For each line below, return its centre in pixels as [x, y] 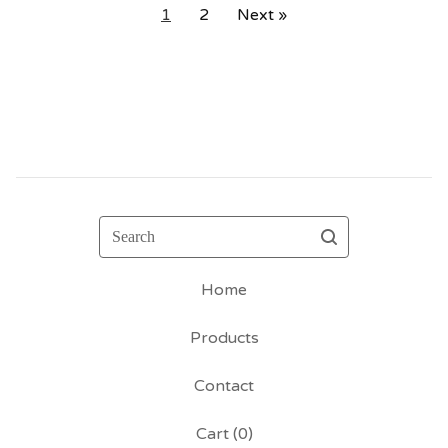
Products [224, 338]
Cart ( [216, 434]
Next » [262, 15]
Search [124, 227]
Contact [224, 386]
